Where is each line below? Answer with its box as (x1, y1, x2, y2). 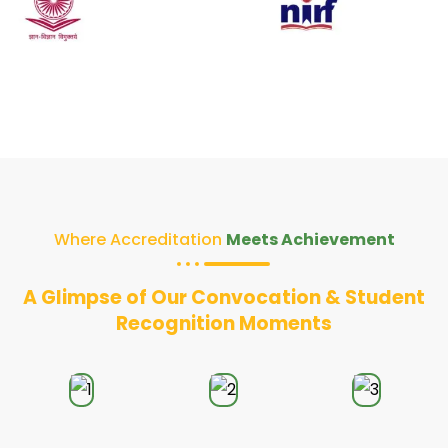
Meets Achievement (225, 227, 395, 251)
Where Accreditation (53, 227, 226, 251)
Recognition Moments (116, 309, 332, 337)
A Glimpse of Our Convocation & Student (23, 283, 425, 311)
